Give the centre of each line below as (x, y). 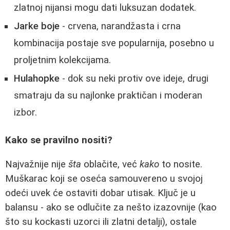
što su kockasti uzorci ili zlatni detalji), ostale (101, 222)
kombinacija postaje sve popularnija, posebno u (114, 43)
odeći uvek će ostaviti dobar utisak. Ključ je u (100, 193)
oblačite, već (110, 164)
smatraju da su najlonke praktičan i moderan (108, 95)
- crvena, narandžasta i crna (120, 26)
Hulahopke (37, 78)
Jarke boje (37, 26)
